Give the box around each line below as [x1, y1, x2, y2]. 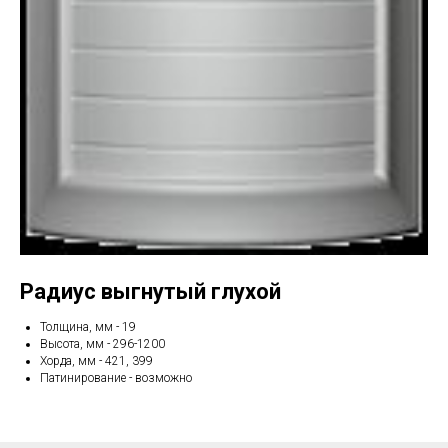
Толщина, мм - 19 [40, 320, 136, 335]
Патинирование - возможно [40, 371, 192, 386]
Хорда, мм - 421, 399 [40, 354, 153, 369]
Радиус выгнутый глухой [20, 279, 281, 305]
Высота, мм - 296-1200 [40, 337, 165, 352]
